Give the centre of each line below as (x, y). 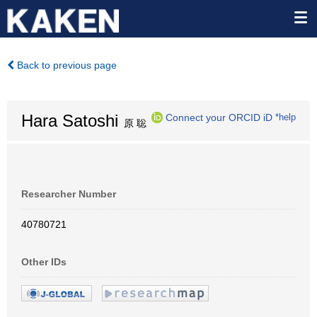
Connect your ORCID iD (219, 117)
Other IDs (44, 262)
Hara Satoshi (70, 121)
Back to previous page (65, 65)
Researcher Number (69, 194)
